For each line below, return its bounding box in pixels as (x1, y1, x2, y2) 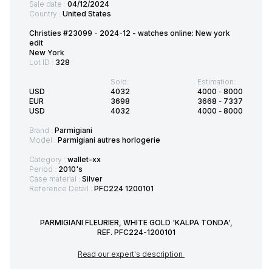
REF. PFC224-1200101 (97, 227, 175, 237)
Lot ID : (29, 57, 55, 67)
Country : (29, 8, 63, 18)
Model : (29, 135, 58, 144)
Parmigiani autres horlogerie (58, 135, 160, 144)
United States (63, 8, 111, 18)
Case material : (29, 174, 82, 183)
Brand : (29, 125, 55, 135)
